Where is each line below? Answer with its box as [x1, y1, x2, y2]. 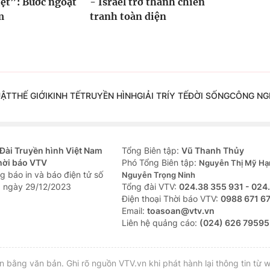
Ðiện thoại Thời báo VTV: [122, 193, 221, 204]
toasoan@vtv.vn [147, 206, 215, 216]
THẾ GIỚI [11, 90, 48, 101]
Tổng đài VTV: [122, 181, 179, 192]
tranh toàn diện [89, 10, 166, 23]
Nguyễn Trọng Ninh [122, 170, 195, 180]
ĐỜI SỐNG [187, 90, 230, 101]
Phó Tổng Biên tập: [122, 157, 199, 168]
